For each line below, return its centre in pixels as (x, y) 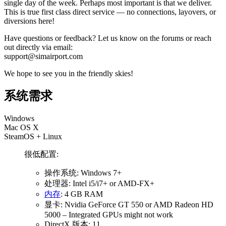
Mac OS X (21, 128)
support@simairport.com (43, 56)
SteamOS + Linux (33, 137)
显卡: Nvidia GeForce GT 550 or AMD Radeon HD (129, 205)
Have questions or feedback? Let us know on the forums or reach (108, 38)
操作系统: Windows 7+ (83, 173)
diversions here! (29, 21)
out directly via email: (38, 47)
